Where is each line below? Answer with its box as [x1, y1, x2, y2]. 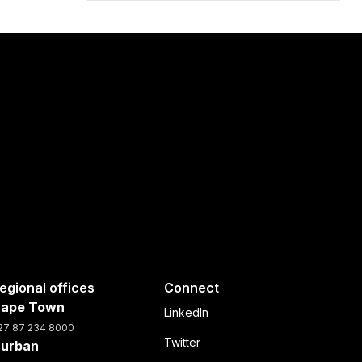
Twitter [163, 335, 200, 349]
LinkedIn [163, 305, 208, 319]
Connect [163, 280, 219, 296]
